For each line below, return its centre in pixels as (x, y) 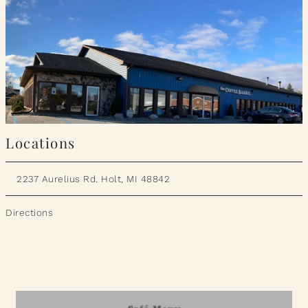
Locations (41, 142)
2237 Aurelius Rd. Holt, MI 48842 (93, 178)
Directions (30, 212)
